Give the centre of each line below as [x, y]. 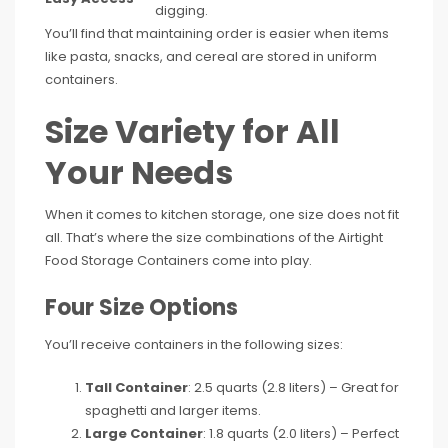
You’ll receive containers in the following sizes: [194, 344]
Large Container [144, 433]
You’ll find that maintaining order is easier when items [217, 33]
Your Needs [139, 172]
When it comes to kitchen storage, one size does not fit [222, 214]
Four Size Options [141, 307]
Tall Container [136, 387]
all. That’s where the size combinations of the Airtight [214, 237]
